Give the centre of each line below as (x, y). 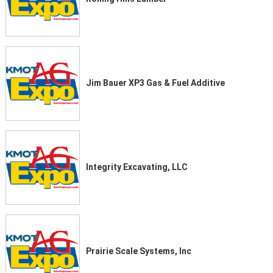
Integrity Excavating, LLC (136, 167)
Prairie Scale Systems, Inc (138, 251)
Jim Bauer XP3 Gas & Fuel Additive (155, 83)
